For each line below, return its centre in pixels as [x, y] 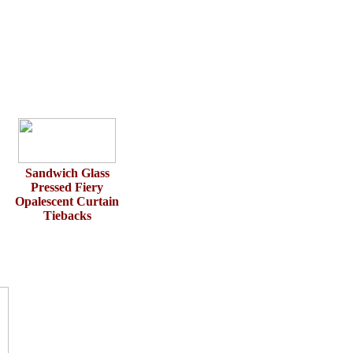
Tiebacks [67, 216]
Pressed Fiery [67, 187]
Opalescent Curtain [67, 201]
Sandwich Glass [67, 173]
